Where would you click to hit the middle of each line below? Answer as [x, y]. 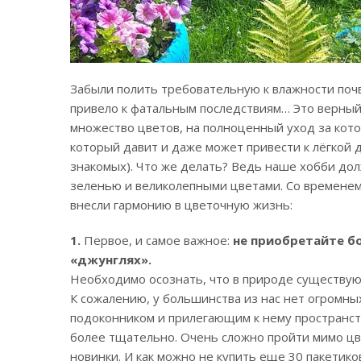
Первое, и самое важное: [157, 240]
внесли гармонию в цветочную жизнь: [181, 204]
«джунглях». [111, 259]
